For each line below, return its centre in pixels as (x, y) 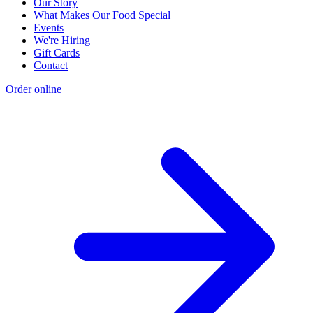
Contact (51, 65)
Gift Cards (57, 52)
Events (49, 27)
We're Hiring (62, 40)
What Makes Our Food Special (102, 15)
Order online (34, 89)
